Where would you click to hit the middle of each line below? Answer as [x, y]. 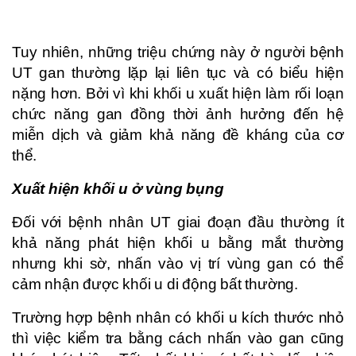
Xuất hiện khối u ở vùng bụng [118, 188]
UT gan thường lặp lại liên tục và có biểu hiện [178, 72]
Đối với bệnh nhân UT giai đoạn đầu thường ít [178, 222]
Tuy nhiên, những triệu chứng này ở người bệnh [178, 52]
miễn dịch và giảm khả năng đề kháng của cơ [178, 134]
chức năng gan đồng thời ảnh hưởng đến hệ [178, 114]
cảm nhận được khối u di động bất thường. [155, 284]
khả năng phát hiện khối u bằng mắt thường [178, 242]
